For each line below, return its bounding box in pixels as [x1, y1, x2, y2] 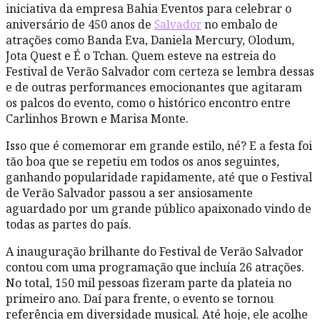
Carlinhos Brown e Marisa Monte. [6, 110, 189, 126]
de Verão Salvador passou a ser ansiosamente [6, 184, 253, 201]
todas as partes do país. [6, 216, 134, 232]
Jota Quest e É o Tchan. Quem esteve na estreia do [6, 47, 276, 64]
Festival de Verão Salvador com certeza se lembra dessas [6, 63, 314, 79]
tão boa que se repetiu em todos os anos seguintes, [6, 153, 279, 169]
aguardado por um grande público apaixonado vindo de [6, 200, 311, 216]
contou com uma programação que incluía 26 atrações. [6, 259, 304, 275]
